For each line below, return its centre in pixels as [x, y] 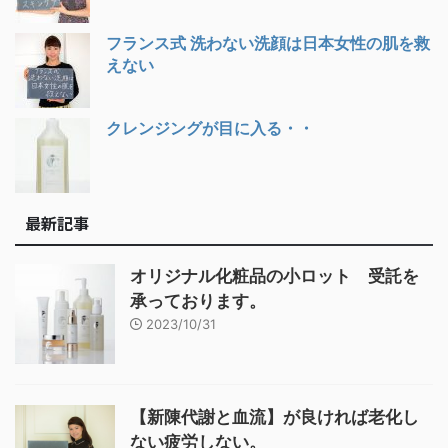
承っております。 [198, 300]
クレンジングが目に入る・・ [210, 127]
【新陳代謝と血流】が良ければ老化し [274, 416]
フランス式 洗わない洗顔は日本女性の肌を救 [268, 42]
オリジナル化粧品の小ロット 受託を [274, 275]
